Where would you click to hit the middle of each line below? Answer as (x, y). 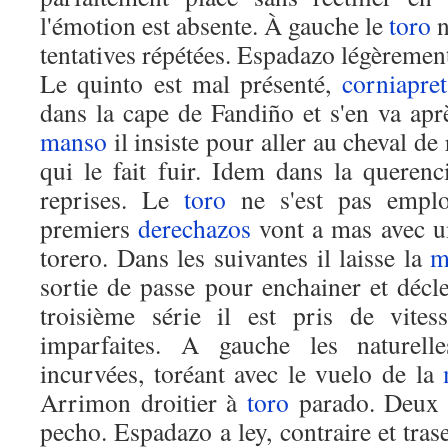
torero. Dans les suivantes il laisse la (235, 257)
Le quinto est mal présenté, (191, 83)
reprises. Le (112, 199)
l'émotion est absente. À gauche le (214, 25)
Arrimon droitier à (143, 402)
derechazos (195, 228)
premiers (89, 228)
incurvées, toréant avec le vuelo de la (242, 373)
